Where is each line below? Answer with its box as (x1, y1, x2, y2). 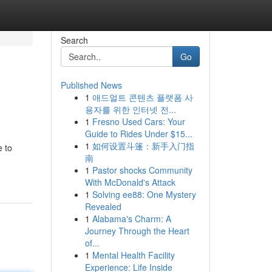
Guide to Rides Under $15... (84, 127, 192, 140)
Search (60, 34, 88, 46)
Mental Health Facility (92, 249, 175, 261)
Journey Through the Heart (84, 225, 189, 237)
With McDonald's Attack (84, 176, 175, 188)
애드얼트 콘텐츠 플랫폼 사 (92, 91, 193, 103)
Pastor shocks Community (92, 164, 192, 176)
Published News (60, 79, 122, 91)
